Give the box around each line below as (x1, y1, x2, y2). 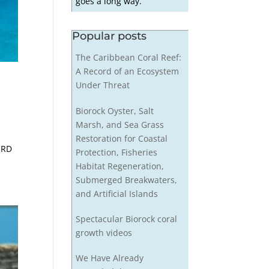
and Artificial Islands (75, 187, 158, 199)
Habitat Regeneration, (75, 160, 164, 172)
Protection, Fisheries (75, 146, 157, 158)
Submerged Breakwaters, (75, 174, 177, 186)
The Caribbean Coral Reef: (75, 52, 181, 64)
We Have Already (75, 252, 144, 264)
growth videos (75, 226, 132, 238)
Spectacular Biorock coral (75, 213, 177, 225)
